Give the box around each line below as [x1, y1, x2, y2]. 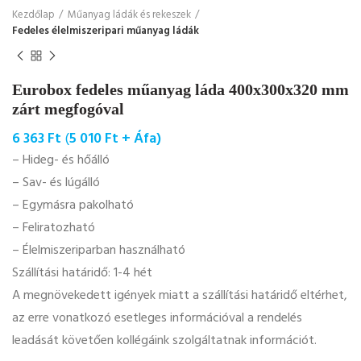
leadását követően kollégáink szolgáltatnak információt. [12, 330, 317, 352]
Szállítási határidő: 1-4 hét [12, 263, 152, 284]
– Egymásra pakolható [12, 195, 134, 217]
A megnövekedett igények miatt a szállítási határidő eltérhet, [12, 285, 347, 307]
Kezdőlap [12, 6, 55, 24]
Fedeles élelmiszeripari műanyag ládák [12, 23, 199, 40]
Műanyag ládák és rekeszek [68, 6, 191, 24]
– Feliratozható [12, 218, 95, 239]
